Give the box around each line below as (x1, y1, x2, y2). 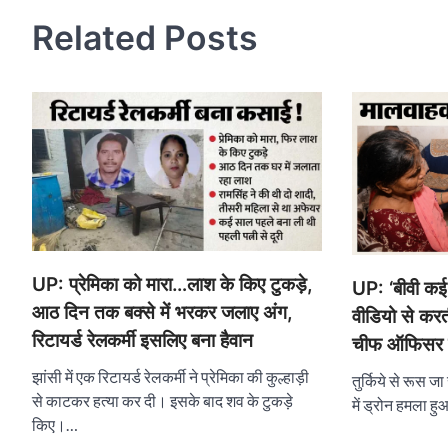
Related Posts (32, 17, 258, 59)
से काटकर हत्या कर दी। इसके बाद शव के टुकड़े (32, 390, 293, 410)
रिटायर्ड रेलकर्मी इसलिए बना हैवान (32, 328, 253, 352)
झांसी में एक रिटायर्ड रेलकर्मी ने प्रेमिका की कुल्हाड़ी (32, 366, 309, 386)
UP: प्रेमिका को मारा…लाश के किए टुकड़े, (32, 272, 313, 296)
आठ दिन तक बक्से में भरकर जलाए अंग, (32, 300, 293, 324)
